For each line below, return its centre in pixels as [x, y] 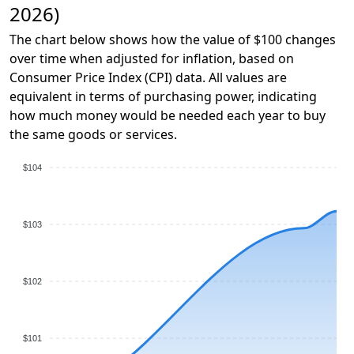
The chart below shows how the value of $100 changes [173, 40]
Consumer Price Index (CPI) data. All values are [148, 77]
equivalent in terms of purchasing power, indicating [163, 96]
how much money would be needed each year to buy [168, 115]
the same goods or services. [93, 134]
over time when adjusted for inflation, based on [152, 58]
